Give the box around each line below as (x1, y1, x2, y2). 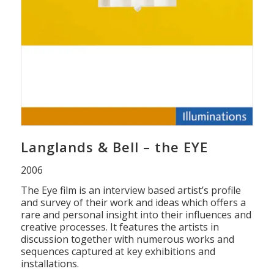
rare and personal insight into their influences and (20, 208, 251, 222)
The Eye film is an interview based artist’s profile (20, 183, 241, 198)
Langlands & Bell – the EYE (20, 138, 208, 156)
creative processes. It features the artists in (20, 220, 219, 234)
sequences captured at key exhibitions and (20, 245, 215, 259)
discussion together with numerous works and (20, 232, 234, 246)
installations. (20, 257, 79, 271)
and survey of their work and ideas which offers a (20, 196, 246, 210)
